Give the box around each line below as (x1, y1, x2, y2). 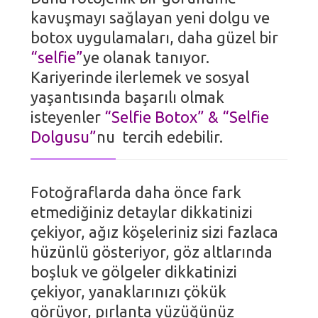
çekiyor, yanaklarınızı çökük (31, 283, 227, 301)
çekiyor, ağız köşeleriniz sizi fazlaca (31, 223, 279, 241)
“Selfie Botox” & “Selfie (104, 108, 270, 126)
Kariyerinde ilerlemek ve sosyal (31, 68, 250, 87)
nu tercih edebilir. (97, 128, 224, 146)
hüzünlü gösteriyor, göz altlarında (31, 243, 273, 261)
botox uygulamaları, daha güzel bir (31, 28, 279, 47)
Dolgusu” (31, 128, 97, 146)
